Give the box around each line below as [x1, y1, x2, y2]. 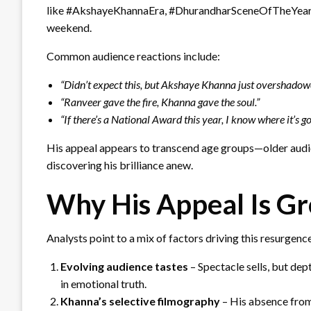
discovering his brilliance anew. [47, 158, 193, 171]
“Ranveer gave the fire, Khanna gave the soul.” [60, 94, 260, 108]
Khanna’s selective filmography [60, 294, 220, 308]
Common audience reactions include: [47, 49, 220, 62]
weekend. [47, 20, 92, 34]
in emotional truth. [60, 276, 146, 290]
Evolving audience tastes [60, 259, 188, 273]
